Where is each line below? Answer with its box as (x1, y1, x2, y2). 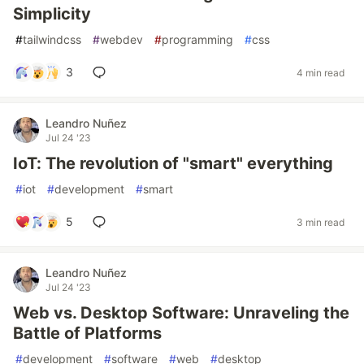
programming (162, 32, 233, 46)
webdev (100, 32, 143, 46)
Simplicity (13, 4, 91, 24)
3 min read (297, 215, 344, 228)
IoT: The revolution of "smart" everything (13, 154, 333, 173)
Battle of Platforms (13, 323, 162, 343)
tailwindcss (23, 32, 81, 46)
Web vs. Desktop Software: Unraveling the (13, 303, 349, 323)
